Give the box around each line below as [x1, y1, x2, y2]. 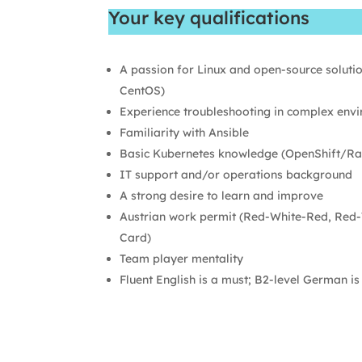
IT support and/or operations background [120, 166, 353, 182]
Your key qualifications [108, 6, 310, 30]
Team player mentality [120, 250, 244, 266]
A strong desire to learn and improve [120, 187, 324, 203]
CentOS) [120, 82, 166, 98]
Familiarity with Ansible [120, 124, 250, 140]
